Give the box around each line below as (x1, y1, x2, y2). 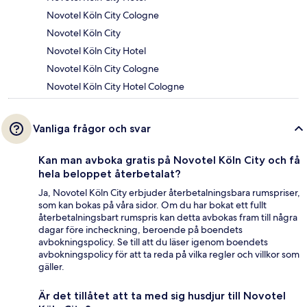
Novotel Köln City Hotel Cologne (47, 80, 184, 93)
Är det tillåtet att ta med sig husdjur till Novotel (38, 289, 286, 303)
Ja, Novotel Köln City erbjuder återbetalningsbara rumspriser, (38, 186, 300, 199)
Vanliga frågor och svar (33, 122, 151, 136)
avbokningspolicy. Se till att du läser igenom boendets (38, 236, 268, 249)
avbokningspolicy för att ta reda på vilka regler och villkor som (38, 248, 299, 261)
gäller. (38, 260, 64, 273)
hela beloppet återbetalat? (38, 167, 181, 181)
